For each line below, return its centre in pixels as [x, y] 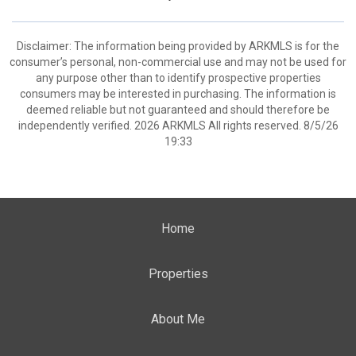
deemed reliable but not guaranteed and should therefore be [178, 110]
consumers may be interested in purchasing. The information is [178, 94]
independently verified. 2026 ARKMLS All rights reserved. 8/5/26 [178, 126]
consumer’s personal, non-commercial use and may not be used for [178, 62]
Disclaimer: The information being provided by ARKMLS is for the [178, 46]
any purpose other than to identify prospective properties [178, 78]
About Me [178, 319]
